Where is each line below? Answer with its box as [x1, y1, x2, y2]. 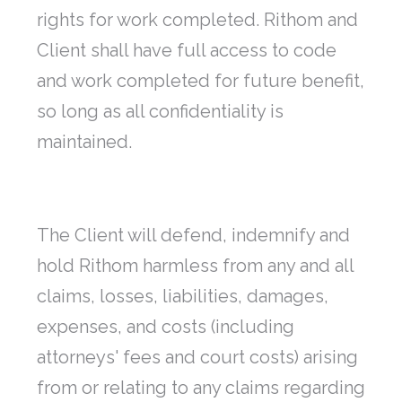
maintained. [37, 131, 132, 153]
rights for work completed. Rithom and [37, 9, 358, 31]
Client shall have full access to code [37, 39, 336, 62]
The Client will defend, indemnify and [37, 224, 350, 247]
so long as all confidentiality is [37, 100, 284, 123]
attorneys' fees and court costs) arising [37, 346, 358, 369]
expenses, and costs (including [37, 316, 294, 338]
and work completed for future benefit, [37, 70, 364, 92]
